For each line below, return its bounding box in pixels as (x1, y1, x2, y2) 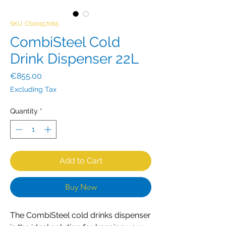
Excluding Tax (10, 85, 56, 93)
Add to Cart (59, 156, 102, 165)
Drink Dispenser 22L (10, 50, 139, 67)
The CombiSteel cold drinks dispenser (10, 210, 151, 220)
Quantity (10, 107, 38, 115)
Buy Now (65, 182, 97, 192)
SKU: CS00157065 (10, 20, 59, 27)
